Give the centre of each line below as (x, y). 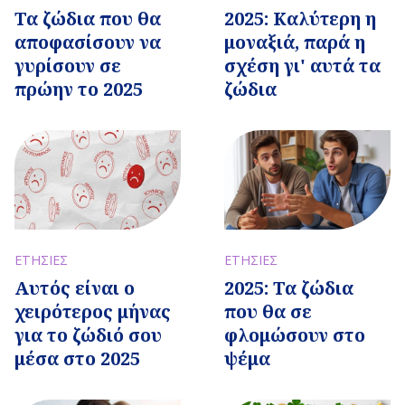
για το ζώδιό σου (88, 335)
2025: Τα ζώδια (289, 288)
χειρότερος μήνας (93, 312)
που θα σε (268, 312)
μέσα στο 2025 (77, 359)
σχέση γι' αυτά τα (302, 65)
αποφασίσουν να (88, 42)
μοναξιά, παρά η (295, 42)
